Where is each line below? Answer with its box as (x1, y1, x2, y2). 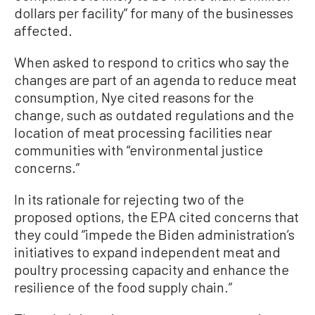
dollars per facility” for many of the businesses (14, 4, 293, 21)
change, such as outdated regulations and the (14, 105, 294, 123)
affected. (14, 21, 72, 39)
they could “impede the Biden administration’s (14, 225, 295, 243)
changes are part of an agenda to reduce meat (14, 70, 297, 88)
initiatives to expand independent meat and (14, 243, 281, 260)
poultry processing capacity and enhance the (14, 260, 289, 278)
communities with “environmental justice (14, 141, 263, 158)
